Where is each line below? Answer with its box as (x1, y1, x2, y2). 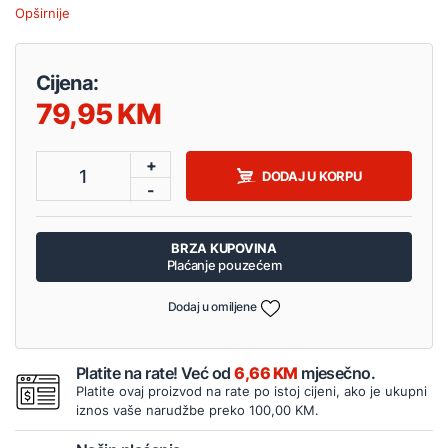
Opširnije (15, 5, 70, 22)
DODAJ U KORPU (261, 167, 362, 184)
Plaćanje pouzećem (166, 257, 282, 274)
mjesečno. (297, 362, 376, 383)
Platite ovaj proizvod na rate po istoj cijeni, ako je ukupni (76, 382, 427, 399)
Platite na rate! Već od (76, 362, 235, 383)
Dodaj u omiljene (167, 299, 257, 315)
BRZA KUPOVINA (171, 240, 277, 257)
